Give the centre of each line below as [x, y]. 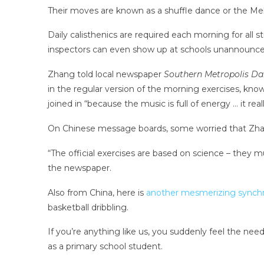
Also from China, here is [97, 192]
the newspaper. [79, 168]
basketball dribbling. [88, 207]
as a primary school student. [105, 247]
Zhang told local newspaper [105, 75]
